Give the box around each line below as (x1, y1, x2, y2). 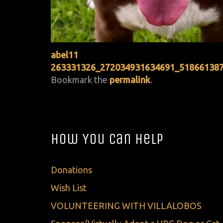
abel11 (51, 49, 78, 60)
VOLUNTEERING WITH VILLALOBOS (51, 201, 202, 211)
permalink (110, 74, 150, 85)
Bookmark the (51, 74, 110, 85)
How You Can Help (51, 129, 163, 148)
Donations (51, 165, 92, 175)
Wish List (51, 183, 87, 193)
